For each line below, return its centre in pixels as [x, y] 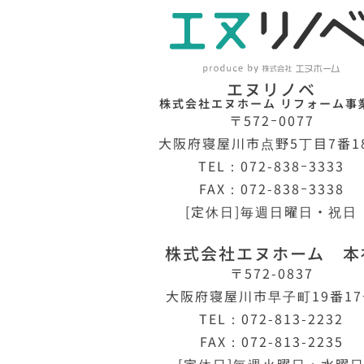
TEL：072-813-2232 [272, 319]
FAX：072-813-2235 [271, 342]
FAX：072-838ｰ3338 [271, 189]
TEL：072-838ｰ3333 [272, 166]
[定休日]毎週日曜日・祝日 [272, 212]
